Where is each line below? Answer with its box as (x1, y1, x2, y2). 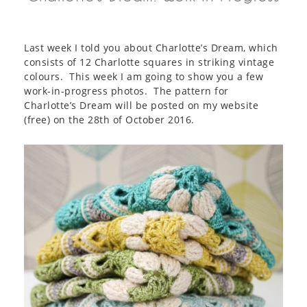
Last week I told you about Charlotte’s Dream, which (24, 41, 278, 54)
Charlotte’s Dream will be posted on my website (24, 99, 258, 112)
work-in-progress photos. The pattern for (24, 84, 229, 97)
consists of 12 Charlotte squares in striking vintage (24, 56, 274, 69)
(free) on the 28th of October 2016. (24, 113, 195, 126)
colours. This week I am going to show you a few (24, 70, 263, 83)
